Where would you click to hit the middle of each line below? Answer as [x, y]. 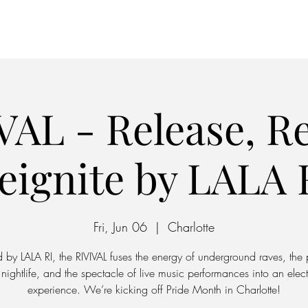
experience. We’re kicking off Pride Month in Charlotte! [154, 289]
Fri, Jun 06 [120, 227]
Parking [289, 38]
